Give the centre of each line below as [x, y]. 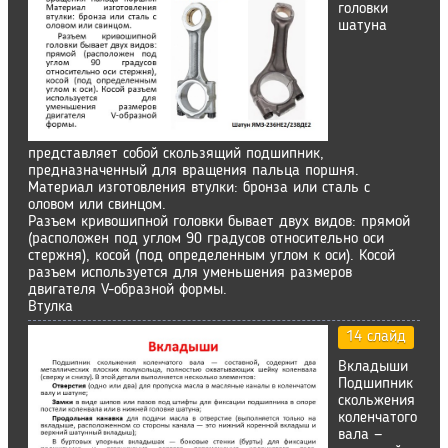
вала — [360, 435]
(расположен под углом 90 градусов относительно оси [206, 239]
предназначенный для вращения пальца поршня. [193, 171]
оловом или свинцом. [97, 205]
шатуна [362, 26]
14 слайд [376, 337]
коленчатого [377, 418]
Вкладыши [373, 367]
